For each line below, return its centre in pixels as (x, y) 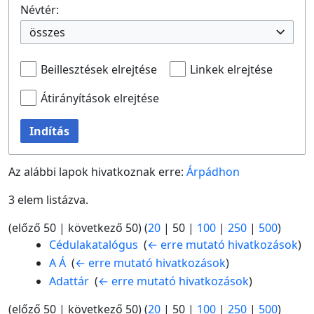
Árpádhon (213, 172)
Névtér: (40, 9)
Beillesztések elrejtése (99, 69)
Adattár (69, 281)
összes (47, 32)
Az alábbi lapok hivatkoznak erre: (97, 172)
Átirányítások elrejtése (100, 98)
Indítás (49, 131)
